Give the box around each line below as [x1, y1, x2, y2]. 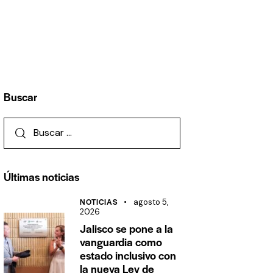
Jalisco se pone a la [80, 220, 174, 236]
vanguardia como [80, 233, 163, 249]
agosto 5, [133, 196, 168, 207]
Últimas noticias [4, 168, 80, 184]
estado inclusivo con [80, 247, 177, 263]
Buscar [4, 89, 38, 105]
